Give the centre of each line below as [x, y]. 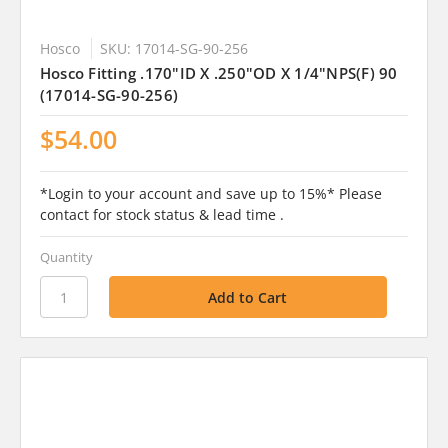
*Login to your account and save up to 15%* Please [210, 194]
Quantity [66, 257]
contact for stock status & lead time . [161, 215]
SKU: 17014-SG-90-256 [173, 49]
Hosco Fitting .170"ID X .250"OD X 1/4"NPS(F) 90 [218, 73]
